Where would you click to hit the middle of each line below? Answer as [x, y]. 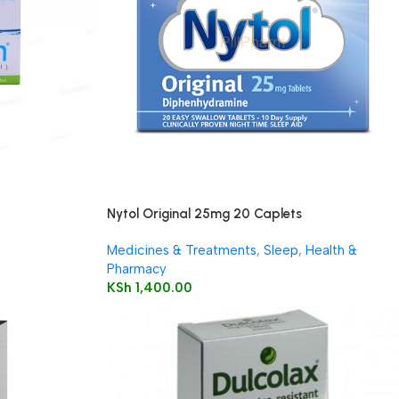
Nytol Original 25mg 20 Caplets [204, 214]
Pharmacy [136, 269]
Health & [331, 250]
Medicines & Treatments [181, 250]
